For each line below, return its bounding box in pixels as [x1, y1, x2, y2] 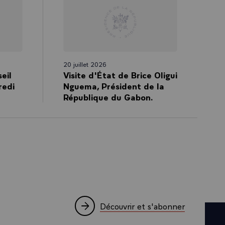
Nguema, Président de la [63, 79, 164, 91]
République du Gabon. [63, 90, 153, 102]
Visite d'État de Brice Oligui [63, 68, 177, 80]
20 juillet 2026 [63, 59, 106, 68]
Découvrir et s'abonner [100, 200, 185, 211]
